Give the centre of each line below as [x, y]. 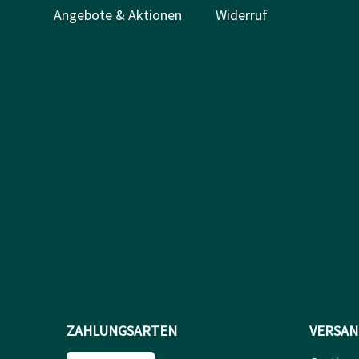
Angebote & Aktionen [118, 14]
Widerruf [241, 14]
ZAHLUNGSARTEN [122, 330]
